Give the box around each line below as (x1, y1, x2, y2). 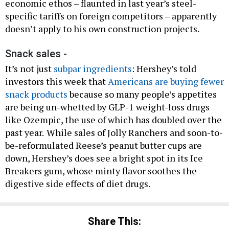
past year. (5, 126, 44, 139)
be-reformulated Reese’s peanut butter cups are (5, 139, 202, 152)
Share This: (95, 215, 141, 227)
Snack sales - (5, 48, 67, 60)
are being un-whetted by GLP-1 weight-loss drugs (5, 101, 210, 113)
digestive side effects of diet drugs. (5, 177, 150, 190)
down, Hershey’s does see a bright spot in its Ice (5, 152, 203, 165)
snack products (5, 88, 67, 101)
